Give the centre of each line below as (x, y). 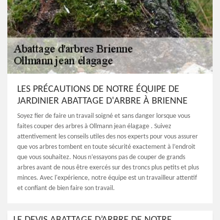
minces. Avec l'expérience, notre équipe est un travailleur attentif (107, 178)
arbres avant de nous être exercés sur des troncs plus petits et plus (108, 168)
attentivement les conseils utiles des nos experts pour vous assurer (108, 137)
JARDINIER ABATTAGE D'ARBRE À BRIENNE (102, 101)
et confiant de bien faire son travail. (66, 188)
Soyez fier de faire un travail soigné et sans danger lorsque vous (104, 116)
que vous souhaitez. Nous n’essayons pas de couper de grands (101, 157)
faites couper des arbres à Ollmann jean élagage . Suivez (94, 126)
